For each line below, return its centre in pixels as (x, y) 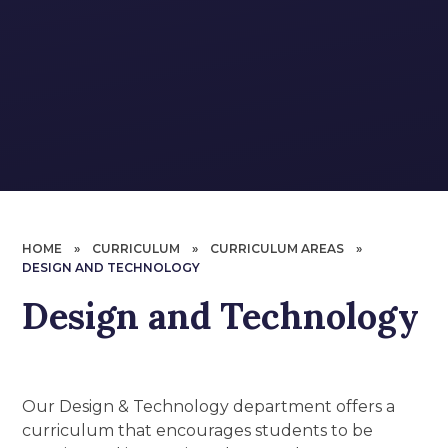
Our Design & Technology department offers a (209, 406)
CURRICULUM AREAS (277, 248)
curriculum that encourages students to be (198, 430)
